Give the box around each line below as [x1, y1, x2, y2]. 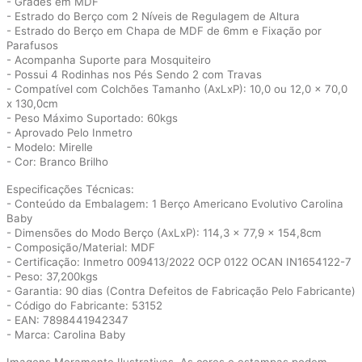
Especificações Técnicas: [6, 183, 134, 196]
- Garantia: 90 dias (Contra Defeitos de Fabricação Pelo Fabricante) [6, 284, 356, 297]
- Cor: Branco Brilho [6, 155, 108, 168]
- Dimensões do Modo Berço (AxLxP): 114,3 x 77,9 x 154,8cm [6, 226, 322, 239]
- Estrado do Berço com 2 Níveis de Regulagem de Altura [6, 10, 300, 23]
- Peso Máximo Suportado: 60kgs [6, 112, 178, 124]
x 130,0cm [6, 97, 58, 110]
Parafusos [6, 39, 58, 52]
